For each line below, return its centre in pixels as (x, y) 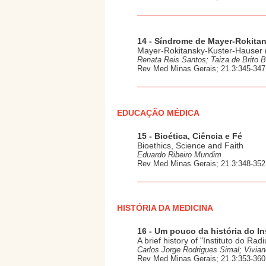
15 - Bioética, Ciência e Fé (190, 136)
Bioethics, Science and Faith (190, 145)
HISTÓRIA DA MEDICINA (165, 208)
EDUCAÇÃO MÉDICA (158, 113)
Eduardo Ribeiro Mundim (179, 155)
